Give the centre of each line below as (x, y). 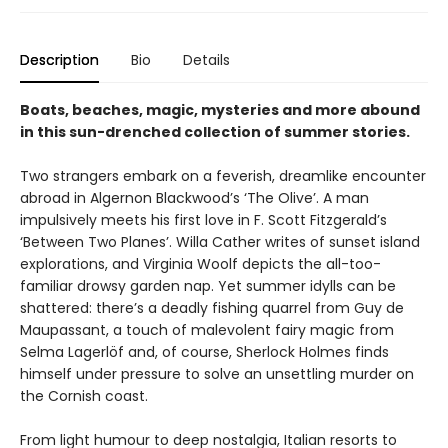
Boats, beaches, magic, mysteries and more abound (220, 110)
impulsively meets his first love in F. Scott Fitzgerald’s (203, 220)
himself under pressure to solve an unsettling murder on (217, 374)
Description (59, 60)
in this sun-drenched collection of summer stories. (215, 132)
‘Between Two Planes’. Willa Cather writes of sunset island (220, 242)
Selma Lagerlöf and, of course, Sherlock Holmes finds (204, 352)
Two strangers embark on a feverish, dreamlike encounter (223, 176)
